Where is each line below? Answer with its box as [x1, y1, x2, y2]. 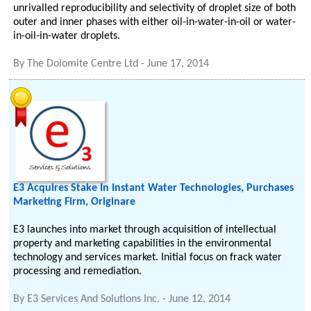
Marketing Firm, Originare [13, 196, 136, 208]
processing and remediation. [13, 266, 142, 277]
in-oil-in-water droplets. [13, 31, 121, 42]
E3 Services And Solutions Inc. [27, 294, 160, 305]
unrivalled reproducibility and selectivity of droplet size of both [13, 3, 296, 14]
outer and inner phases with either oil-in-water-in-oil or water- [13, 17, 296, 28]
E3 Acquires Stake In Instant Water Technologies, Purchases [13, 183, 294, 194]
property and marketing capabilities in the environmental [13, 238, 272, 249]
